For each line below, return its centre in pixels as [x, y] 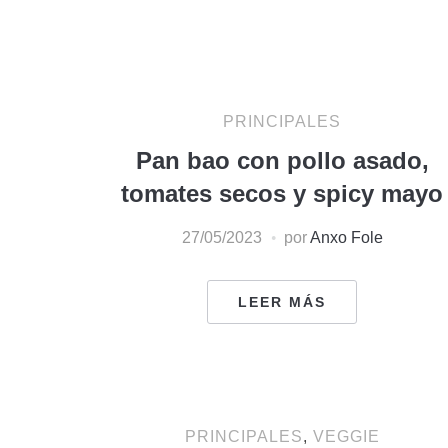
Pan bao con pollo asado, [282, 160]
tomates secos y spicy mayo [282, 193]
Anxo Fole [346, 237]
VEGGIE [346, 436]
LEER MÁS [282, 301]
